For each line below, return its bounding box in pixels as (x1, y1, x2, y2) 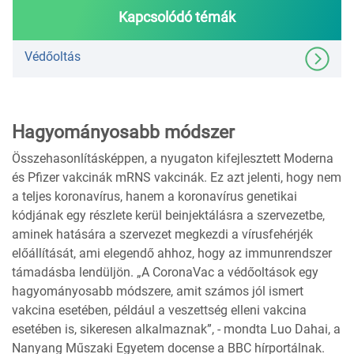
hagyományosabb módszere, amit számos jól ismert (12, 284, 303, 299)
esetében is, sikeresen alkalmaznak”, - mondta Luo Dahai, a (12, 322, 341, 337)
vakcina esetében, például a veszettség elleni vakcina (12, 303, 307, 318)
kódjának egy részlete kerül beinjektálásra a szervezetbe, (12, 208, 325, 224)
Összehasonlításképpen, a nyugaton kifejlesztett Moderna (12, 151, 333, 167)
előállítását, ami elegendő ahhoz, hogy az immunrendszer (12, 246, 332, 262)
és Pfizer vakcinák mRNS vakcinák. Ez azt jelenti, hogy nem (12, 170, 341, 186)
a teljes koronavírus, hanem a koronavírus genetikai (12, 189, 297, 205)
